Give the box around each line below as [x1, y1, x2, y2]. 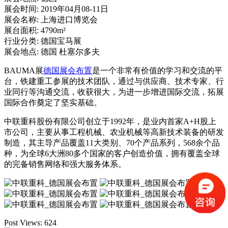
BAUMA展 [4, 66, 43, 75]
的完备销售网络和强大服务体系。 [4, 159, 126, 168]
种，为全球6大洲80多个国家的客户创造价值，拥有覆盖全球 [4, 149, 220, 158]
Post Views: [4, 218, 42, 227]
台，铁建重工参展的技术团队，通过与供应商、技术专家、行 [4, 76, 224, 85]
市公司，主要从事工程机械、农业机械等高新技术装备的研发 [4, 127, 224, 136]
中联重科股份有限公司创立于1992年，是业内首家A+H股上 [4, 117, 216, 126]
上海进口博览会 [41, 15, 98, 24]
